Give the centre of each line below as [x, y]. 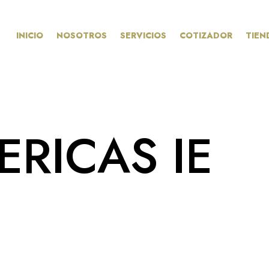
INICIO [29, 35]
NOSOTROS [81, 35]
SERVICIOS [143, 35]
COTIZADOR [206, 35]
